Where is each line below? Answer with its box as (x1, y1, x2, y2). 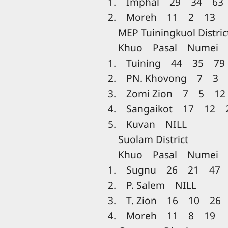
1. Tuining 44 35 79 (98, 55, 225, 70)
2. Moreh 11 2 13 (98, 10, 215, 24)
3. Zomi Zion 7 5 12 (98, 86, 225, 100)
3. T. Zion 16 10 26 (98, 193, 221, 207)
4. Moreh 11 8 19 (98, 208, 215, 222)
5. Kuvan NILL (98, 117, 207, 131)
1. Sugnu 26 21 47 (98, 162, 220, 177)
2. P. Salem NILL (98, 178, 217, 192)
